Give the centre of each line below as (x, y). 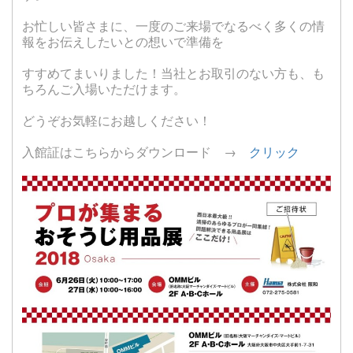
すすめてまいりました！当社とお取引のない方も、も (173, 73)
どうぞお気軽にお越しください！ (117, 121)
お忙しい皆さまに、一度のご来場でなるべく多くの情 (173, 26)
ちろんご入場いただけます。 (104, 89)
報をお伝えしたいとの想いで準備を (123, 42)
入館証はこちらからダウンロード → (136, 152)
